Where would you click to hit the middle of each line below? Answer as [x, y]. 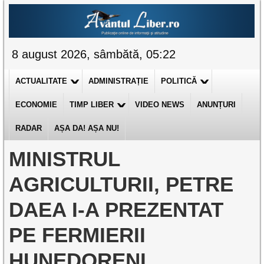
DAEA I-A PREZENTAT [116, 209]
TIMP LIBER [92, 105]
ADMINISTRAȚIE [119, 81]
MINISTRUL [65, 159]
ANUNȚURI [217, 105]
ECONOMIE [37, 105]
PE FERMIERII [77, 235]
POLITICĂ [179, 81]
